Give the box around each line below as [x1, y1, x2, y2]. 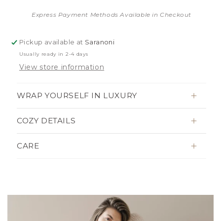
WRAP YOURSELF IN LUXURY [17, 91, 137, 101]
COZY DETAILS [17, 116, 76, 126]
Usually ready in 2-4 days [19, 51, 88, 58]
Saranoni [85, 38, 115, 46]
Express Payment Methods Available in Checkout [32, 11, 191, 19]
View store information [19, 63, 105, 72]
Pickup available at [19, 38, 85, 46]
